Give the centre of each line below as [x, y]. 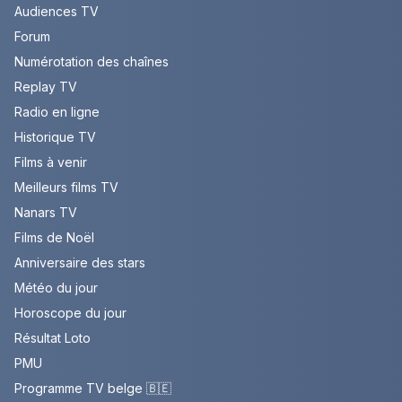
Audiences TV [57, 12]
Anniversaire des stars [80, 263]
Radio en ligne [57, 112]
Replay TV [46, 87]
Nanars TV [46, 213]
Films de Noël [54, 238]
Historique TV [55, 137]
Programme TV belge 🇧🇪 [93, 389]
